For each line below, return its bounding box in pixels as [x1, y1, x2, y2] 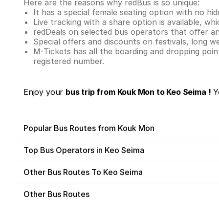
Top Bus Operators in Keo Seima [23, 145, 144, 155]
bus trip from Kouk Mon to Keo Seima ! [66, 87, 211, 97]
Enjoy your [23, 87, 66, 97]
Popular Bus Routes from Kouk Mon [23, 123, 154, 133]
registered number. [33, 56, 104, 66]
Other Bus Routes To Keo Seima [23, 167, 143, 177]
